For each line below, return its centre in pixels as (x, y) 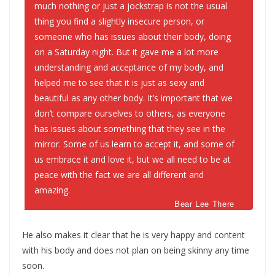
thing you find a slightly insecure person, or (119, 21)
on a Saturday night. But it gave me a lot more (126, 52)
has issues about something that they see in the (130, 129)
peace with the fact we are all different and (119, 175)
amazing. (52, 190)
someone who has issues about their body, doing (133, 37)
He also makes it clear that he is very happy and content (134, 235)
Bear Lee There (204, 204)
